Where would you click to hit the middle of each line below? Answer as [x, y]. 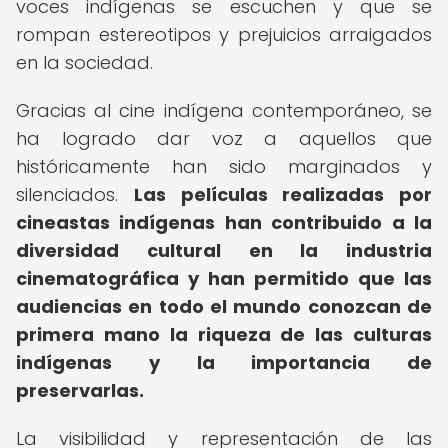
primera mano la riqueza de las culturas [224, 334]
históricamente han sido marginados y [224, 166]
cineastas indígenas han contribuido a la [224, 222]
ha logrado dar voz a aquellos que [224, 138]
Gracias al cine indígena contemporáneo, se [224, 110]
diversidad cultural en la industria [224, 250]
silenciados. [75, 194]
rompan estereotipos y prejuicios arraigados [224, 34]
